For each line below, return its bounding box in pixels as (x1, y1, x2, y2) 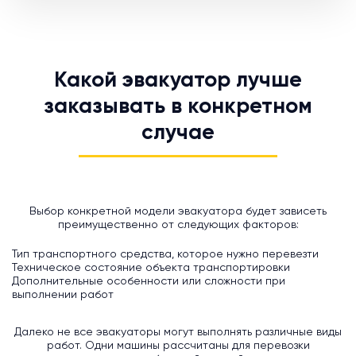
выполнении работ (12, 288, 114, 300)
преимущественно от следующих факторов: (57, 219, 299, 230)
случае (141, 122, 215, 144)
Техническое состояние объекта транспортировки (12, 261, 290, 273)
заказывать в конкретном (44, 95, 312, 118)
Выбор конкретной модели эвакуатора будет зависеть (29, 205, 327, 217)
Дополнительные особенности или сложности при (12, 275, 285, 287)
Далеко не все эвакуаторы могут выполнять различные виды (14, 326, 342, 338)
